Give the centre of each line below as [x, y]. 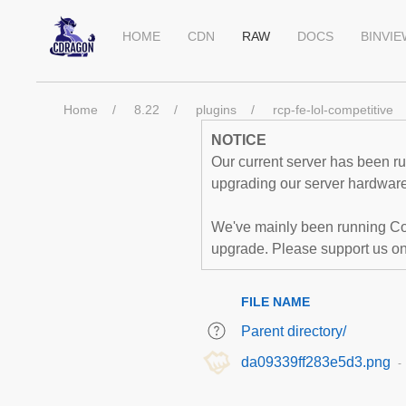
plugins [216, 110]
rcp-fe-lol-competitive [333, 110]
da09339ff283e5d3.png [316, 362]
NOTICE [239, 140]
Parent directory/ [294, 331]
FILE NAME [275, 302]
